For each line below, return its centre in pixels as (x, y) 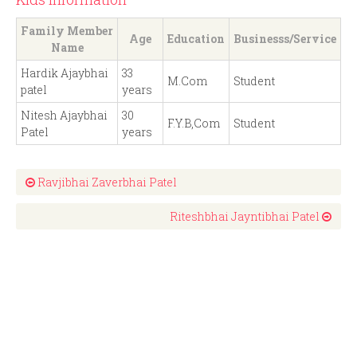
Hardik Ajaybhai (65, 73)
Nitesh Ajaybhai (64, 116)
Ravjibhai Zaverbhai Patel (106, 182)
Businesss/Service (285, 39)
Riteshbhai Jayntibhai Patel (246, 217)
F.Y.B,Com (194, 124)
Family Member (67, 31)
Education (196, 39)
